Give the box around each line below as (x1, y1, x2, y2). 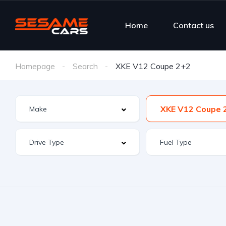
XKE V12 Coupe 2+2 (116, 61, 191, 71)
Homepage (15, 61, 55, 71)
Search (73, 61, 98, 71)
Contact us (173, 20, 214, 30)
